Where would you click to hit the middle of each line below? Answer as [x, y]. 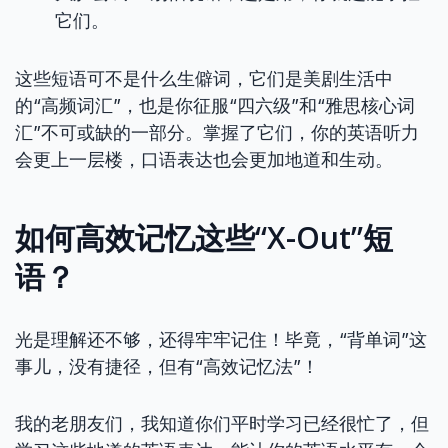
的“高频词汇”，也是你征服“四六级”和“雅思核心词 [215, 105]
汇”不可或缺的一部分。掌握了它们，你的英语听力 [217, 132]
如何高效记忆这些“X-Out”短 [204, 237]
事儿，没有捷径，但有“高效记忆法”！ [167, 366]
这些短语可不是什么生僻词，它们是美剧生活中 [204, 78]
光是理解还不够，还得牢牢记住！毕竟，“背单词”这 [221, 339]
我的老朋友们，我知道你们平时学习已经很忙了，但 [222, 423]
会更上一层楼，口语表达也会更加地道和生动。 [204, 159]
